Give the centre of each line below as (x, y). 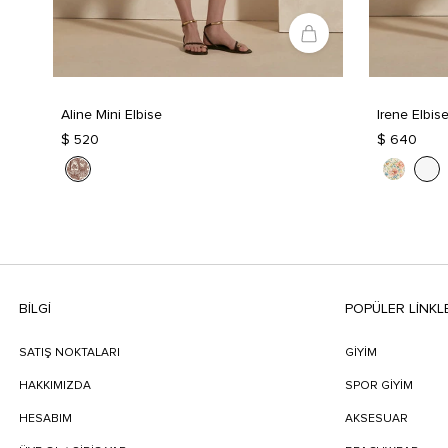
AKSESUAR (377, 419)
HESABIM (45, 419)
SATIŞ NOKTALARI (69, 353)
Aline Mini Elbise (111, 115)
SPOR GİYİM (379, 386)
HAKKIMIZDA (54, 386)
